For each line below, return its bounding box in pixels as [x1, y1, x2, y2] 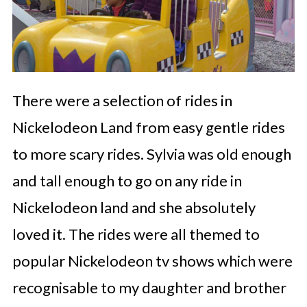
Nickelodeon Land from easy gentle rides [12, 117, 285, 136]
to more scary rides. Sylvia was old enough [12, 144, 291, 163]
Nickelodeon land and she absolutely [12, 197, 256, 217]
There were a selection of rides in [12, 90, 232, 110]
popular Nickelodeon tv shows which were [12, 251, 293, 270]
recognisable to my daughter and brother [12, 278, 286, 297]
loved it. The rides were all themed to [12, 224, 260, 243]
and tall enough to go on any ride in [12, 171, 242, 190]
